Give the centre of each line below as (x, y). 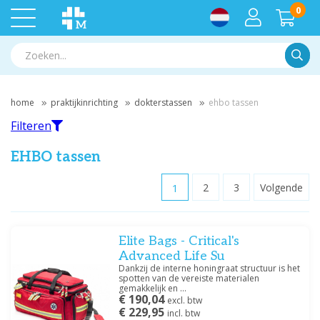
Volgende (281, 187)
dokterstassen (163, 102)
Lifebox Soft (57, 298)
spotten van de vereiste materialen (189, 278)
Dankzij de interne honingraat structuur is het (210, 268)
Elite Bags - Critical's (179, 241)
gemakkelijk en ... (153, 288)
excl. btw (185, 300)
